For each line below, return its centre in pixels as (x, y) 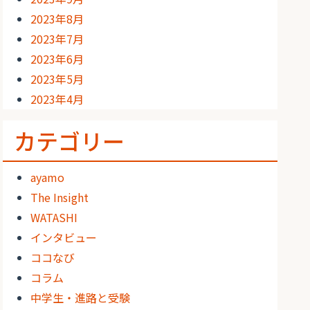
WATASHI (54, 217)
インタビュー (64, 237)
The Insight (60, 197)
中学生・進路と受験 (81, 298)
